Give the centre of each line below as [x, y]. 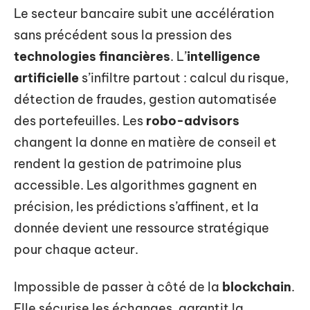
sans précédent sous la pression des [123, 35]
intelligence [224, 57]
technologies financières [92, 57]
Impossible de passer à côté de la [118, 286]
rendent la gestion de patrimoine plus [128, 164]
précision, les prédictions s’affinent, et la [136, 207]
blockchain [257, 286]
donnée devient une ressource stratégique [142, 228]
